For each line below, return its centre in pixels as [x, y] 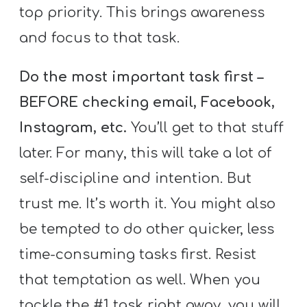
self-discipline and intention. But [136, 179]
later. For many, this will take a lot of [146, 153]
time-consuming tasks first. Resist [138, 255]
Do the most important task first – [142, 77]
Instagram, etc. [73, 128]
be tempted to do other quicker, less [147, 230]
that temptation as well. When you [140, 280]
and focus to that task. [100, 38]
